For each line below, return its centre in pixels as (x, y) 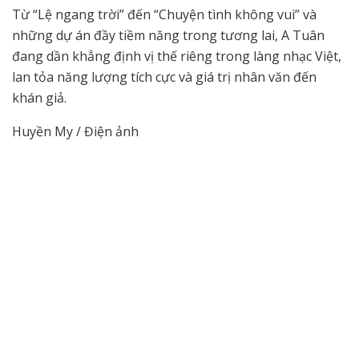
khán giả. (39, 97)
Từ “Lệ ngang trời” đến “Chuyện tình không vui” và (164, 14)
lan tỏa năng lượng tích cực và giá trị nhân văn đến (164, 77)
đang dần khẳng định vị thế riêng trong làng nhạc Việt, (177, 56)
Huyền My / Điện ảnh (75, 131)
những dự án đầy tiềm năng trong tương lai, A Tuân (168, 35)
